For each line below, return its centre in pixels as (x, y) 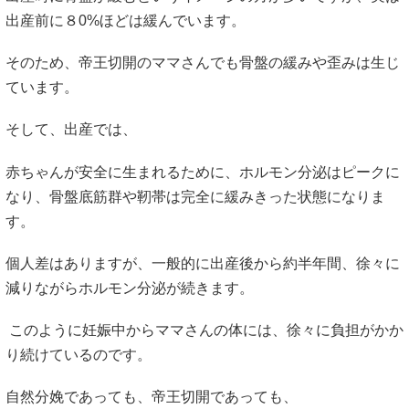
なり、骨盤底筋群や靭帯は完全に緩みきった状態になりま (195, 196)
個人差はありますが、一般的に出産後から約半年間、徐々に (203, 263)
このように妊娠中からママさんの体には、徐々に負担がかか (204, 330)
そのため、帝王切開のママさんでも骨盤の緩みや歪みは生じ (203, 63)
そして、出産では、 (71, 130)
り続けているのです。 (79, 354)
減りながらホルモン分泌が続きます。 (130, 288)
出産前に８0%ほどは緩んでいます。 (126, 20)
